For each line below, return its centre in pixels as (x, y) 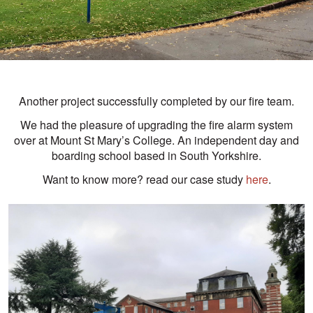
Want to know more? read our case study (144, 180)
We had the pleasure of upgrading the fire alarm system (156, 125)
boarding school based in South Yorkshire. (156, 156)
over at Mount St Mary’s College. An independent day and (156, 140)
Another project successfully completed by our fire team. (156, 101)
